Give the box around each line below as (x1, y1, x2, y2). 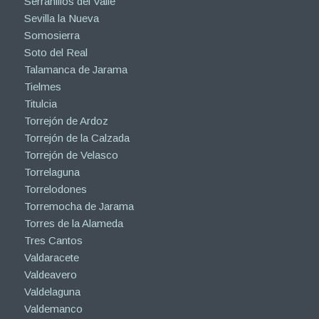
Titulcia (23, 97, 57, 110)
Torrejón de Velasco (23, 148, 118, 161)
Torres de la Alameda (23, 216, 123, 229)
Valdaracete (23, 251, 79, 263)
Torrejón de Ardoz (23, 114, 108, 127)
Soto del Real (23, 46, 88, 58)
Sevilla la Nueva (23, 11, 99, 24)
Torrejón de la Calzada (23, 131, 130, 144)
